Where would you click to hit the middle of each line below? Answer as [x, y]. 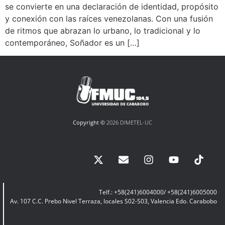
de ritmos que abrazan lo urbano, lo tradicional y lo [103, 30]
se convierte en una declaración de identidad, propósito [112, 6]
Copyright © [89, 123]
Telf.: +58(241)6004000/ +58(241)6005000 [158, 192]
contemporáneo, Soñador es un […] [72, 42]
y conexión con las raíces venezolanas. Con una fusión [109, 18]
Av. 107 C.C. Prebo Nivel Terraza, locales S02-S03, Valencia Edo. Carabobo [114, 201]
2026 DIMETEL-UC [129, 123]
